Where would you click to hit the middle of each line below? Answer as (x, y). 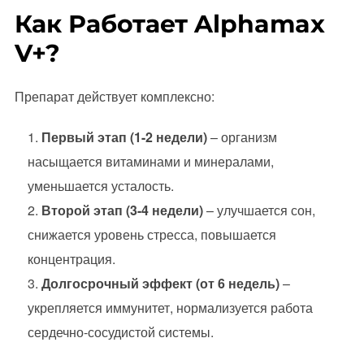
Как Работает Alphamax (169, 24)
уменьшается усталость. (100, 185)
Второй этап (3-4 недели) (122, 210)
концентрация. (71, 258)
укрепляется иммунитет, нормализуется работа (170, 307)
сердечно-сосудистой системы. (120, 331)
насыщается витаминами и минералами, (150, 161)
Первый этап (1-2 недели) (124, 136)
